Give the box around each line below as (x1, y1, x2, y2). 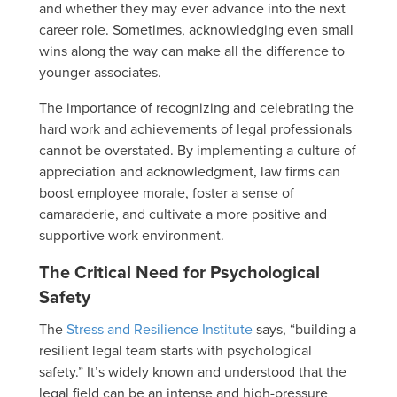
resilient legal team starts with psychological (39, 339, 312, 360)
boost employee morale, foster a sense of (39, 182, 294, 202)
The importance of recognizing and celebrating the (39, 97, 354, 117)
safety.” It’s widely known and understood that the (39, 361, 346, 381)
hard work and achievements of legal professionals (39, 118, 352, 138)
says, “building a (253, 318, 356, 339)
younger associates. (39, 61, 161, 82)
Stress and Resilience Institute (66, 318, 253, 339)
